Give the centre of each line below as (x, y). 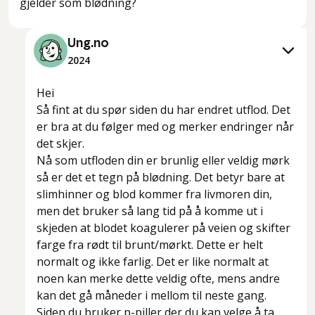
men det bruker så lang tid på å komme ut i (150, 211)
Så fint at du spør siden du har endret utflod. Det (163, 110)
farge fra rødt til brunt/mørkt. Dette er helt (150, 245)
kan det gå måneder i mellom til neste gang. (152, 296)
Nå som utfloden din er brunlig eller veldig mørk (163, 161)
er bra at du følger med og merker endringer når (165, 127)
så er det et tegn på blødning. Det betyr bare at (161, 178)
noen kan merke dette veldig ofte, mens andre (158, 279)
